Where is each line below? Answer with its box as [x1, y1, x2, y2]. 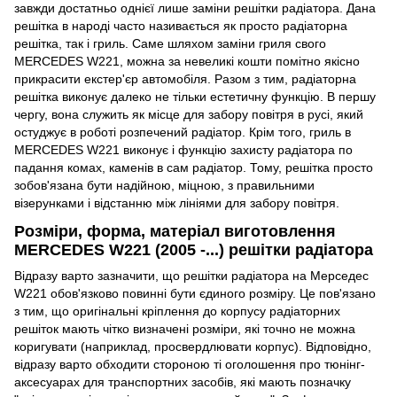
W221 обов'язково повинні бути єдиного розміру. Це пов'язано [14, 285, 376, 300]
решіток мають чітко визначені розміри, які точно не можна [14, 321, 355, 336]
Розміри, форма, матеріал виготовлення [14, 222, 336, 240]
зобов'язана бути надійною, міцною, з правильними [14, 178, 315, 193]
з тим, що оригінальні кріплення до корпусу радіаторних [14, 303, 340, 318]
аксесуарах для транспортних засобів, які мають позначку [14, 374, 351, 389]
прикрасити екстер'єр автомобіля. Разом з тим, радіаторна [14, 72, 356, 87]
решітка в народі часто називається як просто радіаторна [14, 19, 347, 34]
